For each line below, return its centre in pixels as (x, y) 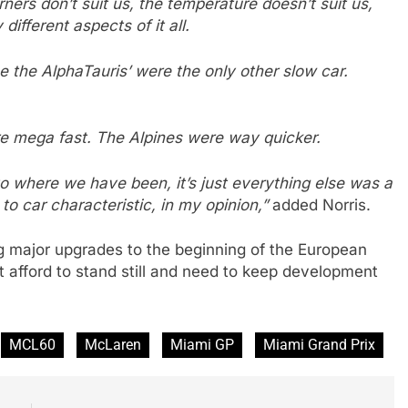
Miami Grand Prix (319, 344)
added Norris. (321, 204)
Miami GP (202, 344)
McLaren (113, 344)
